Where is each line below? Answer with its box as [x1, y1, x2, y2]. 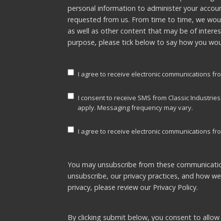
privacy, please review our [67, 183, 153, 192]
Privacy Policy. [152, 183, 198, 192]
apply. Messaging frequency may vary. [77, 103, 193, 112]
